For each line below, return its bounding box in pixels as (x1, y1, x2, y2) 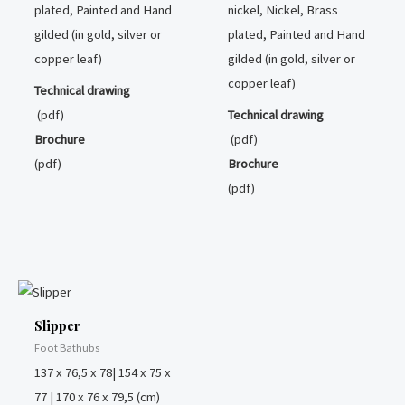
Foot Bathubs (33, 340, 99, 354)
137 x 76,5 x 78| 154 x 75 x (33, 363, 171, 381)
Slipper (33, 316, 80, 335)
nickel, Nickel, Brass (227, 2, 338, 19)
